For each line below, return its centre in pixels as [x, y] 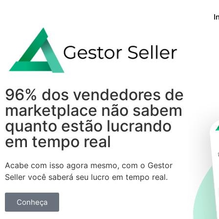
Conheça [32, 202]
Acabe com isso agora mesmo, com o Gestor [89, 165]
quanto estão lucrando [88, 126]
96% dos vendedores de [94, 95]
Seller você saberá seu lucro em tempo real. [86, 177]
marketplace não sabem [94, 110]
